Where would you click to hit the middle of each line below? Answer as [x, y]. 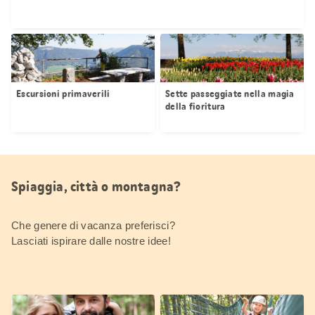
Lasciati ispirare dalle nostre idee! [91, 240]
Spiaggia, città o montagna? [96, 186]
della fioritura [195, 106]
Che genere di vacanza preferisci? [93, 225]
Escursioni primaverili [63, 93]
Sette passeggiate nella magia [230, 93]
